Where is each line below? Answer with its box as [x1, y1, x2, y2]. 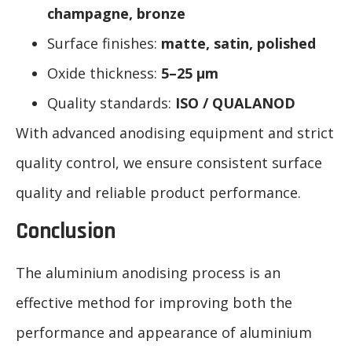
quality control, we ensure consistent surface [16, 152, 322, 172]
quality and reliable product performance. [16, 182, 301, 202]
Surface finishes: [47, 33, 161, 53]
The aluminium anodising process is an [16, 262, 280, 282]
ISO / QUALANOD [175, 93, 295, 112]
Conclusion [16, 216, 115, 246]
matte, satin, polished [161, 33, 316, 53]
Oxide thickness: [47, 63, 161, 82]
